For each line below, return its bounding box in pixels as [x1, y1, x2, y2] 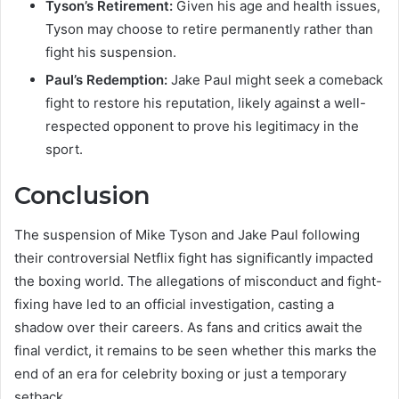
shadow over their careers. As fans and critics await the [14, 319, 362, 337]
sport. [45, 140, 83, 158]
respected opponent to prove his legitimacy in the [45, 117, 359, 134]
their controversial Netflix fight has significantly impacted [14, 249, 373, 267]
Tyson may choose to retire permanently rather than [45, 20, 373, 37]
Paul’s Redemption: [45, 70, 167, 88]
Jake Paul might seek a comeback [167, 70, 383, 88]
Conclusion [14, 180, 150, 210]
